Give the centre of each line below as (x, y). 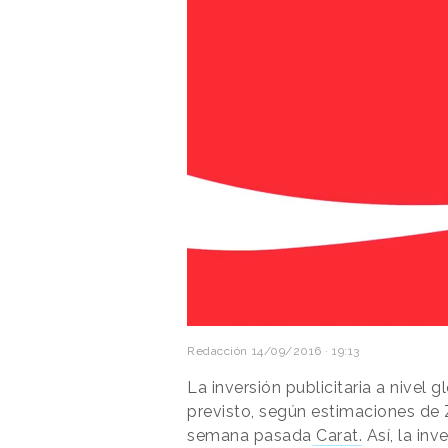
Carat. (336, 435)
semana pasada (249, 435)
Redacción (217, 350)
